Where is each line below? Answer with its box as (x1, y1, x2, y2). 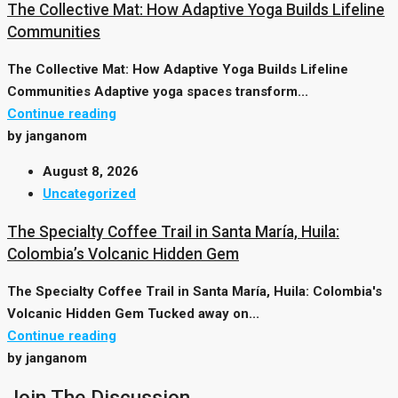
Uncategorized (43, 186, 136, 203)
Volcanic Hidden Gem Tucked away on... (7, 306, 259, 322)
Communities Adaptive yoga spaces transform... (7, 84, 308, 100)
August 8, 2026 (43, 163, 139, 180)
